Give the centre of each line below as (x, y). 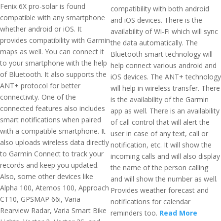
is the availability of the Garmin (160, 99)
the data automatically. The (154, 43)
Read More (178, 213)
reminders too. (135, 213)
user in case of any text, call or (159, 133)
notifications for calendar (150, 202)
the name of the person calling (159, 167)
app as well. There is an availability (165, 111)
